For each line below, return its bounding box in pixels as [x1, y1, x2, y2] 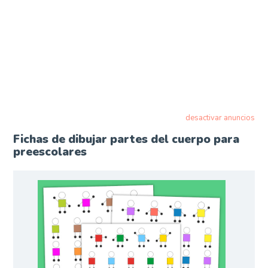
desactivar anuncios [185, 112, 255, 123]
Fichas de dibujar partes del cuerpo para [13, 131, 240, 147]
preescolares [13, 144, 87, 160]
